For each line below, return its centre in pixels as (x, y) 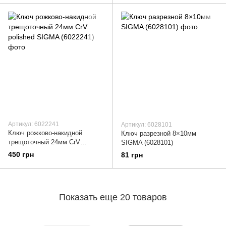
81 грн (132, 155)
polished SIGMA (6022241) (47, 151)
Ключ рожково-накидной (45, 133)
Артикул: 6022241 (34, 124)
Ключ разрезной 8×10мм (159, 134)
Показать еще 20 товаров (113, 197)
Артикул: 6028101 (147, 125)
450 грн (21, 155)
